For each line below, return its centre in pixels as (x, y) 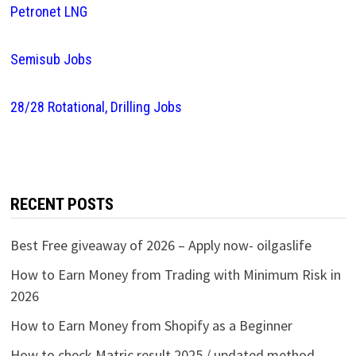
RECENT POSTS (62, 204)
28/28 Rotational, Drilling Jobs (96, 106)
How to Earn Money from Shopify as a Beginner (151, 325)
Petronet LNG (48, 11)
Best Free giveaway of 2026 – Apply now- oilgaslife (161, 245)
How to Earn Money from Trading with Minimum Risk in (175, 274)
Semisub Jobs (51, 59)
